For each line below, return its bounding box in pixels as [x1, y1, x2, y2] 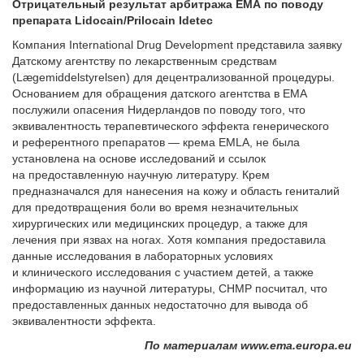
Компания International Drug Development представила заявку [12, 38, 342, 51]
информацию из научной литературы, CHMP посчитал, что [12, 282, 327, 295]
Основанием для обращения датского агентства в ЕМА [12, 87, 307, 100]
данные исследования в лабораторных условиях [12, 249, 273, 262]
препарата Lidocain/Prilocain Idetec [12, 14, 213, 27]
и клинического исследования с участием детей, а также [12, 266, 314, 279]
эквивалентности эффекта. [12, 314, 156, 327]
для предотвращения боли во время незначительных [12, 201, 298, 214]
